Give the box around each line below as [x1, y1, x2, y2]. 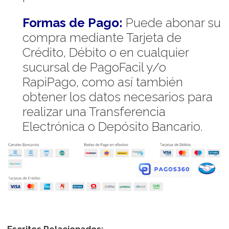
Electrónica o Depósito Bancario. [22, 119, 203, 134]
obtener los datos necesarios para [22, 89, 213, 104]
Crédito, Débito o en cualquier [22, 44, 189, 60]
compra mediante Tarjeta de [22, 30, 181, 45]
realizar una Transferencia [22, 104, 166, 119]
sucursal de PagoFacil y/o [22, 59, 166, 75]
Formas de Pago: [22, 15, 123, 30]
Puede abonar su [122, 15, 221, 30]
